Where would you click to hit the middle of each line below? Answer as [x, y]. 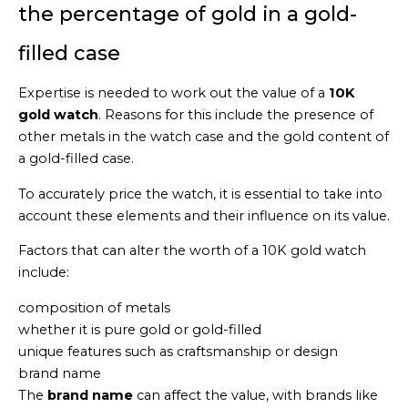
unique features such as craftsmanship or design [178, 352]
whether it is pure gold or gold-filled [140, 330]
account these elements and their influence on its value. [204, 215]
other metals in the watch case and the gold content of [204, 137]
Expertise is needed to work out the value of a [173, 93]
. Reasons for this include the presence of [236, 115]
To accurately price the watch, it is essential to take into [200, 194]
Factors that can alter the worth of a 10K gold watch [192, 251]
